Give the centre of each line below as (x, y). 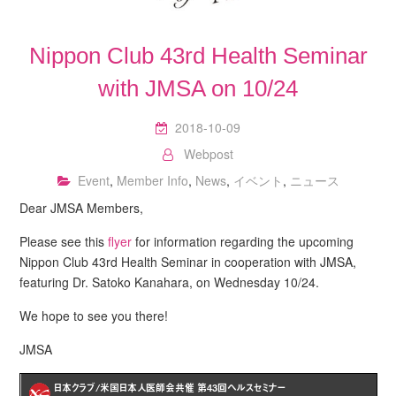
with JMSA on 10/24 (198, 88)
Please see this (64, 241)
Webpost (209, 153)
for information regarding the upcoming (243, 241)
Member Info (152, 180)
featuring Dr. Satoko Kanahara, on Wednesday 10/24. (170, 282)
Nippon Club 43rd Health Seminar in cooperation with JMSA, (188, 261)
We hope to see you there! (94, 315)
